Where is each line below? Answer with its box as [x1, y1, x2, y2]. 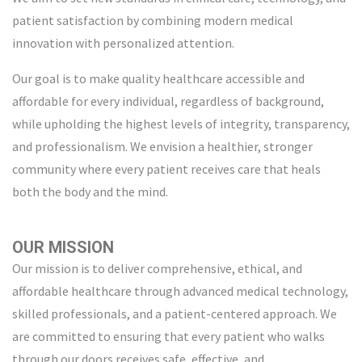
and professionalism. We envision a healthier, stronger [12, 137, 313, 154]
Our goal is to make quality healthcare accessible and [12, 69, 305, 86]
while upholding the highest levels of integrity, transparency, [12, 115, 350, 132]
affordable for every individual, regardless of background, [12, 92, 324, 109]
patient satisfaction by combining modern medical [12, 11, 293, 28]
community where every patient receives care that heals [12, 160, 321, 177]
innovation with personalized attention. [12, 34, 234, 51]
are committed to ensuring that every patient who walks [12, 327, 325, 344]
